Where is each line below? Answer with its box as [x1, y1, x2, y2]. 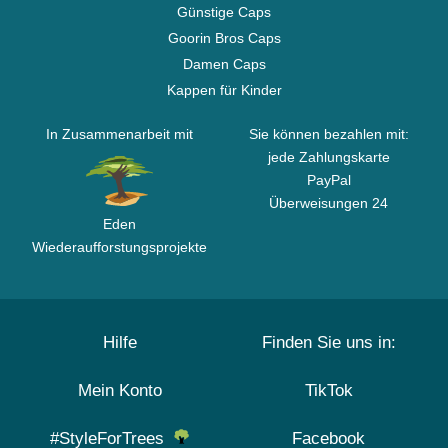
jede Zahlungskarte [267, 149, 390, 165]
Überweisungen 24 [269, 195, 388, 211]
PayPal [306, 172, 351, 188]
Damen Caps [182, 56, 266, 72]
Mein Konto [77, 381, 162, 400]
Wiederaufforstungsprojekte [32, 239, 207, 255]
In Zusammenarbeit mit [46, 126, 193, 142]
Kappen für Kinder [166, 82, 282, 98]
